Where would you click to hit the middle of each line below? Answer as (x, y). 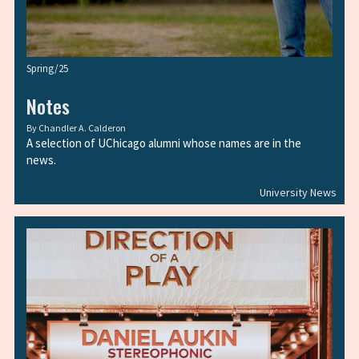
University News (298, 192)
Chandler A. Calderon (82, 128)
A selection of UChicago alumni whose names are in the (164, 143)
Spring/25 (47, 69)
